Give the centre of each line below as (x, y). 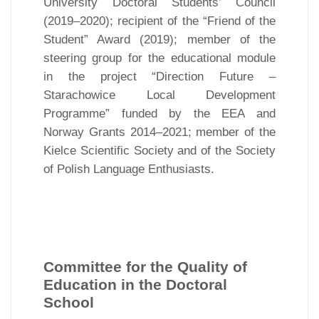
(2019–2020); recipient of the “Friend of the (159, 21)
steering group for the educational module (159, 58)
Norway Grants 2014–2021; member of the (159, 132)
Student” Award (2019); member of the (159, 39)
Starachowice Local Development (159, 95)
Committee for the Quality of (145, 267)
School (69, 302)
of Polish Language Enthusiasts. (129, 169)
